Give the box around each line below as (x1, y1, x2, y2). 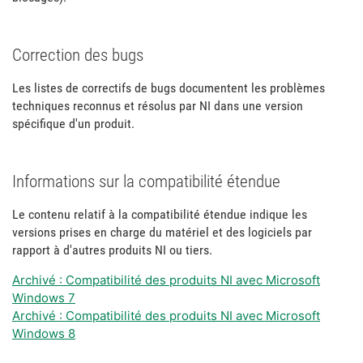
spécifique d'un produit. (12, 116, 135, 131)
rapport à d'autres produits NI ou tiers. (12, 242, 216, 258)
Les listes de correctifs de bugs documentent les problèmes (12, 80, 325, 96)
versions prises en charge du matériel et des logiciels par (12, 224, 312, 240)
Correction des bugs (12, 45, 143, 65)
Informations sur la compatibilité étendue (12, 172, 280, 191)
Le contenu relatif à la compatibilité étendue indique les (12, 207, 307, 222)
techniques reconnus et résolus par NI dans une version (12, 98, 303, 113)
